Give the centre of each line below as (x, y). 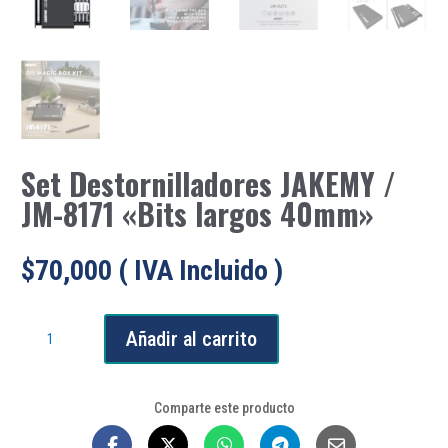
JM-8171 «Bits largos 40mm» (197, 213)
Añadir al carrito (191, 339)
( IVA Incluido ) (200, 270)
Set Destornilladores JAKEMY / (208, 183)
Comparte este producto (224, 407)
